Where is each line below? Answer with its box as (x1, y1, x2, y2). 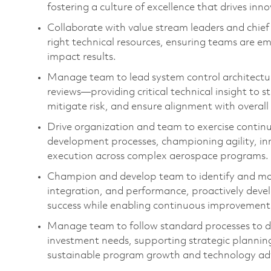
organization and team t (74, 122, 189, 132)
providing (91, 87, 135, 97)
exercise (197, 122, 234, 132)
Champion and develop (47, 171, 157, 182)
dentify (201, 171, 235, 182)
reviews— (47, 87, 91, 97)
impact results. (47, 51, 119, 62)
